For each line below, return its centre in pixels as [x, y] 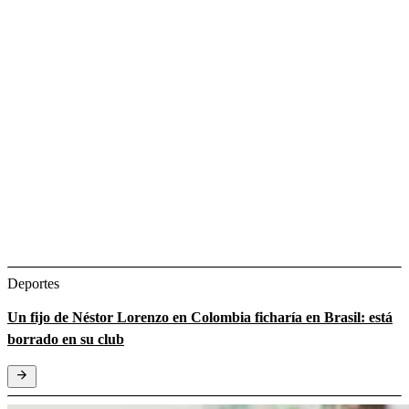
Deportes [33, 283]
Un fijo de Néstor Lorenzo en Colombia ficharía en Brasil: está [200, 317]
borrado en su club [66, 339]
